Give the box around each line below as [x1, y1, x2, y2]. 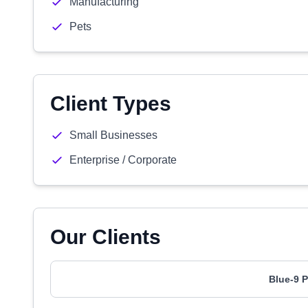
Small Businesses [69, 129, 157, 141]
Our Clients [50, 225, 161, 248]
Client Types [50, 92, 171, 115]
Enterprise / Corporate [69, 154, 177, 166]
